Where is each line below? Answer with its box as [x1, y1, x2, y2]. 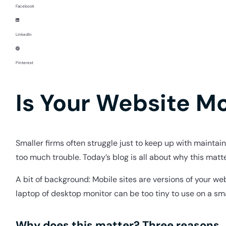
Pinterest [15, 60, 33, 66]
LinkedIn [15, 32, 32, 37]
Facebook [15, 4, 34, 9]
